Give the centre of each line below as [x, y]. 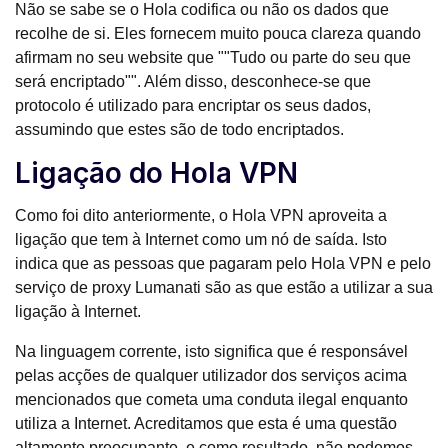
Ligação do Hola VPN [156, 173]
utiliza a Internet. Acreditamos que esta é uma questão [206, 424]
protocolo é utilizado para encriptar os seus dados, [193, 106]
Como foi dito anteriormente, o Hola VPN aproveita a [201, 216]
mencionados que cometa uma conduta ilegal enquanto [211, 400]
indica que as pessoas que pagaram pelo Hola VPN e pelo [223, 264]
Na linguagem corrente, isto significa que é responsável [211, 352]
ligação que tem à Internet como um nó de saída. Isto [201, 240]
